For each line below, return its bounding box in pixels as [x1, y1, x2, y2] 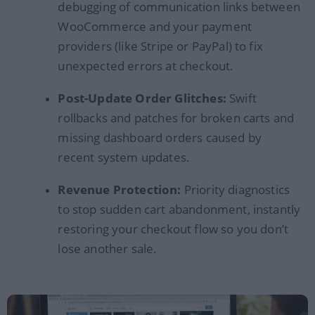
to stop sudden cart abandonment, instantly [58, 200, 301, 217]
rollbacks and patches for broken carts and [58, 109, 295, 126]
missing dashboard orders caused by [58, 129, 262, 146]
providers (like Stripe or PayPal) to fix [58, 37, 263, 54]
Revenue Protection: [58, 181, 181, 198]
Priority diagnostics [181, 181, 290, 198]
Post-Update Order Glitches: [58, 89, 226, 106]
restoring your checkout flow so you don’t [58, 220, 289, 237]
